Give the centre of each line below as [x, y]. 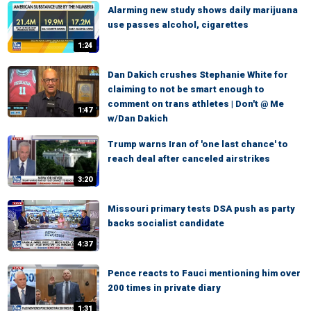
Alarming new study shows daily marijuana [203, 10]
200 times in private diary [164, 288]
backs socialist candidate [166, 223]
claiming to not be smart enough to [186, 89]
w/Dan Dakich [138, 118]
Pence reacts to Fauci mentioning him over [204, 273]
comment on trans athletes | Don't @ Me [196, 104]
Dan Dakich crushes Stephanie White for [198, 75]
